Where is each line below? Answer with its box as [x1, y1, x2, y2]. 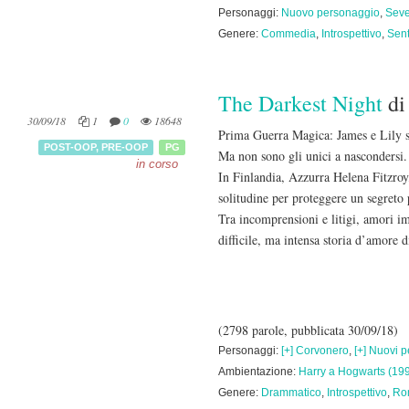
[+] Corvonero [281, 344, 349, 357]
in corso [136, 158, 179, 171]
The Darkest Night [218, 89, 383, 118]
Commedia [261, 27, 316, 40]
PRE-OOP [101, 141, 149, 152]
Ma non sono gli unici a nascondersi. [218, 147, 407, 164]
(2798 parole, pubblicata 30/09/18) [218, 321, 398, 339]
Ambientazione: [218, 365, 299, 378]
